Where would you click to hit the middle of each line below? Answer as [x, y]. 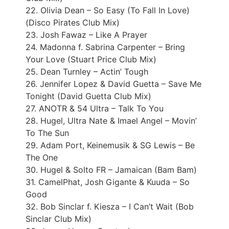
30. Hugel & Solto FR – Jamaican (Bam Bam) [111, 169]
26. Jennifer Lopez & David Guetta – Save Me [113, 84]
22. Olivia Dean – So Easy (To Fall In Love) [108, 10]
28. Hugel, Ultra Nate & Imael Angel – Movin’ [111, 120]
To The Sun [47, 133]
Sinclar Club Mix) [59, 219]
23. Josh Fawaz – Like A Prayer [86, 35]
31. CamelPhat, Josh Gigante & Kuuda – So [108, 182]
